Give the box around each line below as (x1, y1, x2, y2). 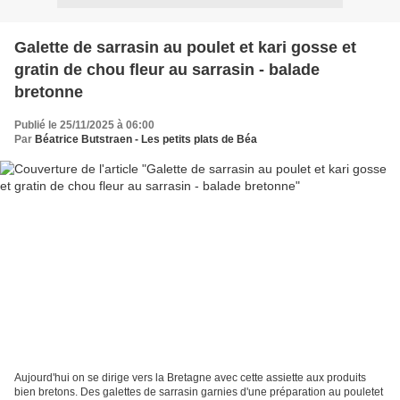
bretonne (14, 82, 83, 101)
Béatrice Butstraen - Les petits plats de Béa (35, 132, 257, 146)
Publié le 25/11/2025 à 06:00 (14, 118, 154, 131)
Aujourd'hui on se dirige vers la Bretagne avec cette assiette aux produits (14, 371, 366, 385)
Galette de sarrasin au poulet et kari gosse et (14, 37, 356, 56)
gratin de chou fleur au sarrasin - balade (14, 60, 320, 79)
